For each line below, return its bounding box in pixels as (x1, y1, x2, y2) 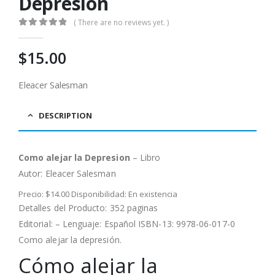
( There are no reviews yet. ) (74, 17, 169, 28)
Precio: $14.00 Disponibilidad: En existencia (18, 188, 177, 199)
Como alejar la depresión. (18, 233, 122, 246)
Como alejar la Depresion (18, 151, 133, 163)
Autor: (18, 167, 45, 179)
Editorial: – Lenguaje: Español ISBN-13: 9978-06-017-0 (18, 217, 235, 230)
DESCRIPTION (39, 109, 92, 121)
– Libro (132, 151, 161, 163)
